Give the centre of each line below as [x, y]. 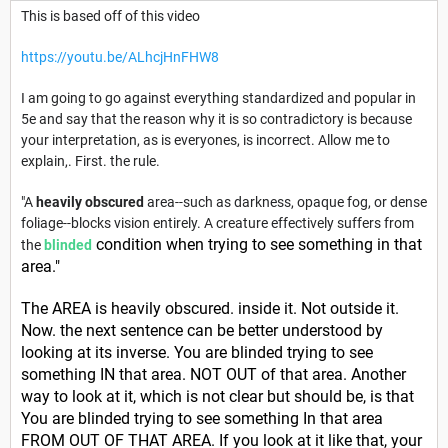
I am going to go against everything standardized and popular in [218, 98]
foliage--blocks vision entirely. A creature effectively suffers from [217, 223]
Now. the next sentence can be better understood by [202, 331]
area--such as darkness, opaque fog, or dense [285, 202]
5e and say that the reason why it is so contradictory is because [216, 119]
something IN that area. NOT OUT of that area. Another [213, 375]
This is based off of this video [110, 16]
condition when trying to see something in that [257, 245]
